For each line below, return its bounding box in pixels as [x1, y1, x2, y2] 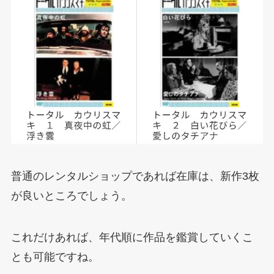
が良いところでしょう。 [10, 190, 132, 202]
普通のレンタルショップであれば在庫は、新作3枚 [10, 170, 259, 183]
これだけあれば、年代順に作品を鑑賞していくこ [10, 231, 253, 243]
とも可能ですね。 [10, 250, 99, 263]
